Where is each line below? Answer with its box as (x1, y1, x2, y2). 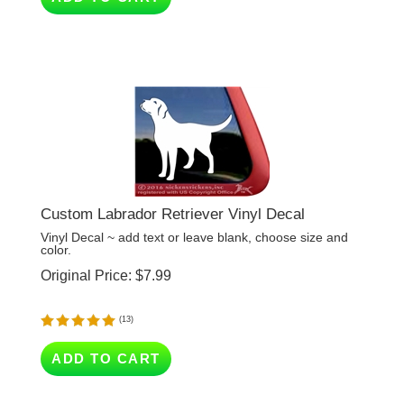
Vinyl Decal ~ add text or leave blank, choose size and (41, 204, 348, 218)
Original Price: (41, 242, 132, 257)
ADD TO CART (51, 325, 161, 340)
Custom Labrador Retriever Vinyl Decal (41, 179, 305, 197)
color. (41, 216, 71, 231)
